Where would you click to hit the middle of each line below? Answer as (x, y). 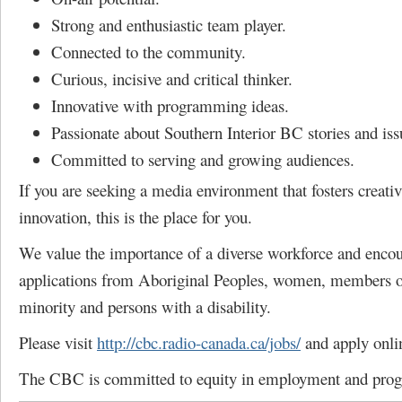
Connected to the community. (149, 52)
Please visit (58, 342)
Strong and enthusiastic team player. (169, 25)
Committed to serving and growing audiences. (203, 159)
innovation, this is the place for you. (135, 217)
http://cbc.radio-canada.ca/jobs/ (199, 342)
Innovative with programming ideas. (170, 105)
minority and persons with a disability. (145, 306)
